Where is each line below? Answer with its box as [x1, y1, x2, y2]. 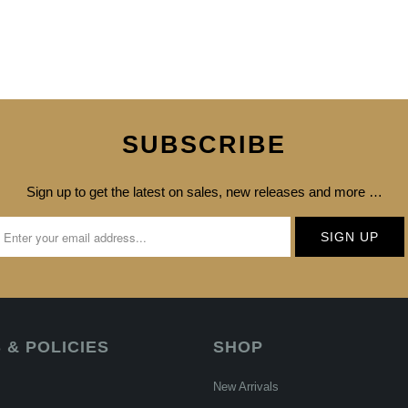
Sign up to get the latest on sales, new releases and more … [25, 184, 382, 200]
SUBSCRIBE [122, 130, 286, 158]
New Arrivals [213, 380, 279, 394]
